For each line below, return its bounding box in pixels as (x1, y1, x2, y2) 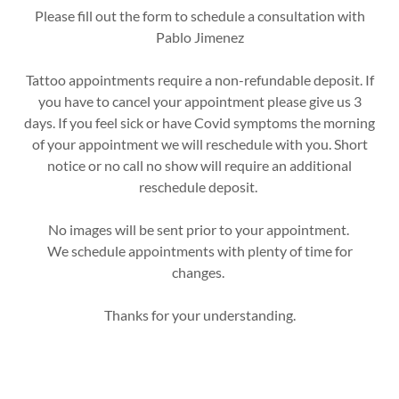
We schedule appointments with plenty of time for (46, 242, 353, 259)
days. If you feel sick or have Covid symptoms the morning (24, 114, 375, 131)
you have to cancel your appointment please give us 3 (37, 93, 362, 110)
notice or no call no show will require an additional (47, 157, 352, 174)
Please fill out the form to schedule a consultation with (34, 7, 365, 24)
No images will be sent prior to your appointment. (47, 221, 352, 238)
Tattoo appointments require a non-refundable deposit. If (25, 71, 374, 88)
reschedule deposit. (139, 178, 260, 195)
